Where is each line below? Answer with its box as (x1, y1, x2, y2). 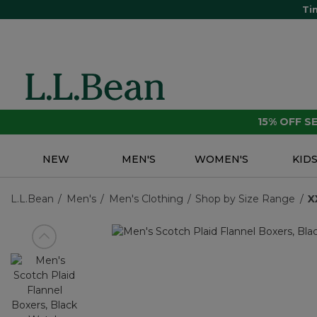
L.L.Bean (11, 192, 54, 206)
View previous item (31, 236, 126, 250)
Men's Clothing (108, 192, 183, 206)
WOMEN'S (195, 153, 249, 166)
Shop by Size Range (195, 192, 296, 206)
